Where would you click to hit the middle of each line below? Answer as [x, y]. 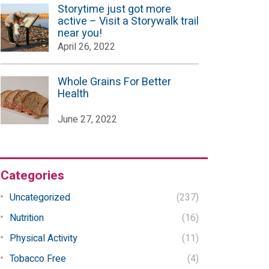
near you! [80, 33]
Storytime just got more [114, 9]
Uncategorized [40, 198]
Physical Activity [44, 238]
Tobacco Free [38, 259]
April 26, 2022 [86, 47]
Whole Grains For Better [114, 82]
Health [73, 94]
